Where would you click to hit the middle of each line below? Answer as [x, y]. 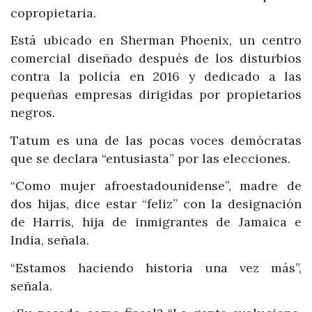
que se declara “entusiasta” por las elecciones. [150, 158]
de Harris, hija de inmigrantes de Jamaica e [156, 222]
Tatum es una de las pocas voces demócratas [156, 140]
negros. [33, 113]
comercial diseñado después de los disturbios [156, 58]
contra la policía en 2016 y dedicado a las [156, 77]
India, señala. [50, 240]
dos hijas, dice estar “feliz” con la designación [156, 204]
